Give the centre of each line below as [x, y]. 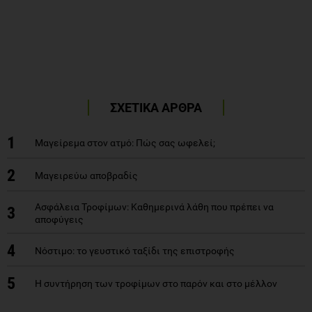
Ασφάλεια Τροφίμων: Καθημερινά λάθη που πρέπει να [154, 206]
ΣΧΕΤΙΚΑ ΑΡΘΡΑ [156, 107]
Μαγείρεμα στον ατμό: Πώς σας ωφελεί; [125, 142]
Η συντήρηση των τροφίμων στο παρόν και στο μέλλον [156, 283]
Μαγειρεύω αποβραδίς [86, 175]
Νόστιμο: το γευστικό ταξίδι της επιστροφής [135, 250]
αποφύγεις [59, 219]
